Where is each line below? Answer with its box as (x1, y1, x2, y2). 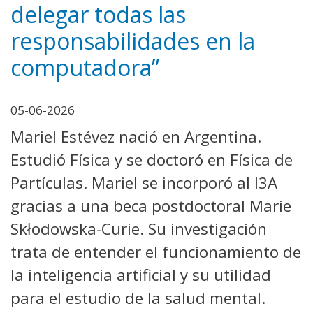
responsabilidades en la (10, 25, 255, 56)
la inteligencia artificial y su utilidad (10, 263, 271, 286)
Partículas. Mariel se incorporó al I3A (10, 171, 277, 194)
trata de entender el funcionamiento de (10, 240, 301, 263)
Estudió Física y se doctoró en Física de (10, 148, 293, 170)
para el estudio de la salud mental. (10, 286, 265, 309)
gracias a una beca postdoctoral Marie (10, 194, 291, 217)
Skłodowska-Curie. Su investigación (10, 217, 267, 240)
